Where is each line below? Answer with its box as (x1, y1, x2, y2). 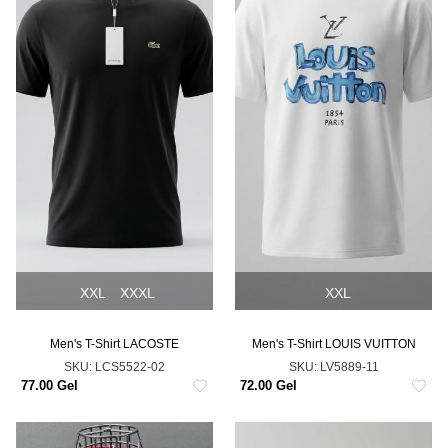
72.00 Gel (240, 378, 297, 393)
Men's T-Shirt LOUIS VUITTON (251, 337, 416, 351)
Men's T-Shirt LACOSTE (50, 337, 179, 351)
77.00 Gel (21, 378, 78, 393)
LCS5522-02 (95, 360, 165, 374)
